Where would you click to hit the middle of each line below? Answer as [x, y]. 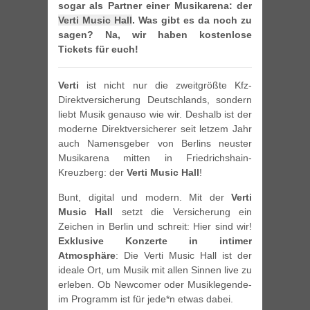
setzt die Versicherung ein [183, 212]
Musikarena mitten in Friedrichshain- [155, 158]
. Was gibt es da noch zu [192, 20]
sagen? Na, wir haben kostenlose [155, 35]
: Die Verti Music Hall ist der [184, 256]
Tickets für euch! [98, 49]
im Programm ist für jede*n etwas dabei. [146, 299]
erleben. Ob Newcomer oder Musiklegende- [155, 285]
